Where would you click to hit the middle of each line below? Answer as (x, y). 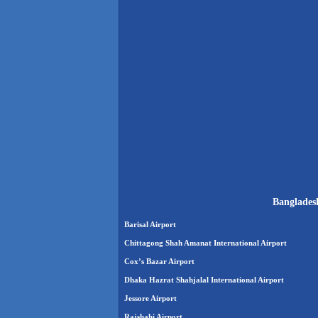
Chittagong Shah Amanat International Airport (205, 243)
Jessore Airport (150, 298)
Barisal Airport (150, 225)
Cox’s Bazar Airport (159, 262)
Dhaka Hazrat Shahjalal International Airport (204, 280)
